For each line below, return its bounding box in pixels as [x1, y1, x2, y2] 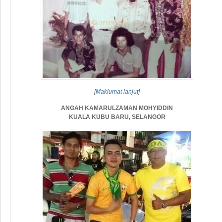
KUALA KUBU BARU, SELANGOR [68, 113, 166, 120]
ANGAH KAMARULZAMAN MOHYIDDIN [61, 104, 173, 111]
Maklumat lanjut [96, 88, 139, 95]
